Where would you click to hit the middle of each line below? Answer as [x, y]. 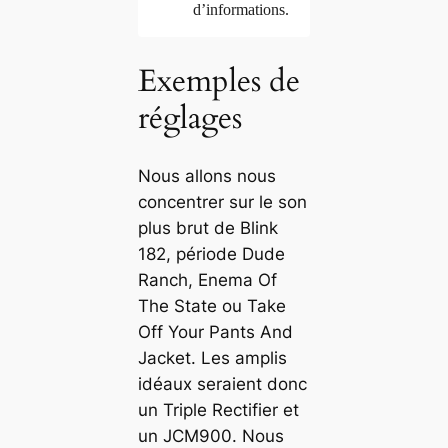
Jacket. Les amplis [212, 357]
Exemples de [218, 80]
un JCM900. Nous [210, 435]
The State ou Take [211, 305]
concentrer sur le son [222, 201]
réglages [189, 117]
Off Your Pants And [215, 331]
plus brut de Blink [207, 227]
